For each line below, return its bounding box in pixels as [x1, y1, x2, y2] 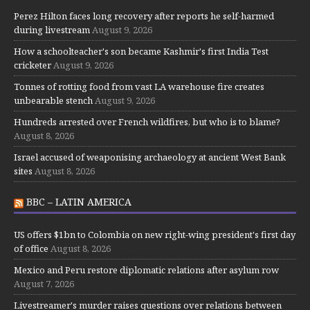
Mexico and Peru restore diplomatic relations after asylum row [14, 263, 279, 276]
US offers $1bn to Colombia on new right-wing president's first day [14, 228, 295, 241]
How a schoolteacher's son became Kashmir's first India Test [14, 44, 268, 57]
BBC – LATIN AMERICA [26, 194, 131, 208]
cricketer [14, 58, 51, 71]
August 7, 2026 [14, 277, 74, 290]
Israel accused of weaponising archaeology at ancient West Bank [14, 150, 286, 163]
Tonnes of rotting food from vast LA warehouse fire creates [14, 80, 264, 93]
